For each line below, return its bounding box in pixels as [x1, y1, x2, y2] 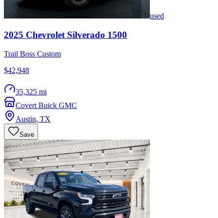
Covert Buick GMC [16, 101, 77, 109]
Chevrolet [26, 29, 65, 40]
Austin [16, 114, 36, 123]
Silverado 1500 [67, 29, 127, 40]
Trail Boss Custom [4, 49, 61, 58]
